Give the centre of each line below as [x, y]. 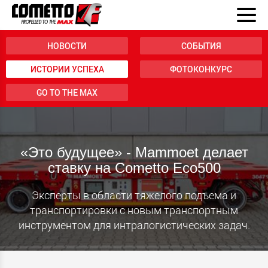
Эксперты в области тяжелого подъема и [134, 195]
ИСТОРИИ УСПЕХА [67, 69]
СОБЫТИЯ [201, 46]
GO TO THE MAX [67, 92]
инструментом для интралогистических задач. [134, 225]
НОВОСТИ [67, 46]
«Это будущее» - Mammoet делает [134, 152]
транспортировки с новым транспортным [134, 210]
